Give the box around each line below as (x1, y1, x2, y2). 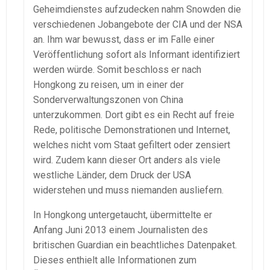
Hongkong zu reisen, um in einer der (33, 78, 184, 90)
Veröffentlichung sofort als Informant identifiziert (33, 48, 240, 60)
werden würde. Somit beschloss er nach (33, 63, 201, 75)
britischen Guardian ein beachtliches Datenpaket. (33, 239, 237, 251)
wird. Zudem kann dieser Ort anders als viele (33, 154, 221, 166)
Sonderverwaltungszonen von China (33, 93, 183, 105)
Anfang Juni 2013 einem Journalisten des (33, 224, 208, 236)
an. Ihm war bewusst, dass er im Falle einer (33, 33, 215, 45)
